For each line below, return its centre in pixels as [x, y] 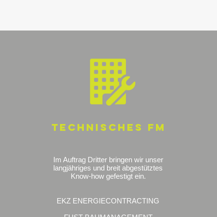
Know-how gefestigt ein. [108, 176]
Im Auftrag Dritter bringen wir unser [108, 160]
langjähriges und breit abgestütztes [108, 168]
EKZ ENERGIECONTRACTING [108, 201]
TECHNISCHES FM [108, 127]
